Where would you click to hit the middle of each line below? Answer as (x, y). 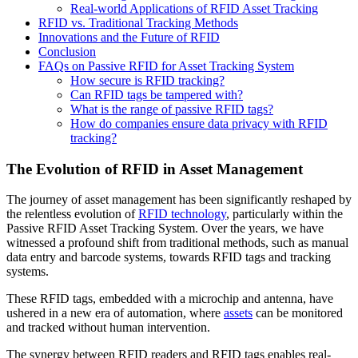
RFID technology (182, 214)
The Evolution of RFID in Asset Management (155, 169)
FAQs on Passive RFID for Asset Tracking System (166, 66)
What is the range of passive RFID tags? (172, 109)
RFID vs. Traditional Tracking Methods (138, 22)
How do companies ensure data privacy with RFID (199, 123)
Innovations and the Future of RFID (129, 37)
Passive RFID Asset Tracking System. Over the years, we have (165, 229)
